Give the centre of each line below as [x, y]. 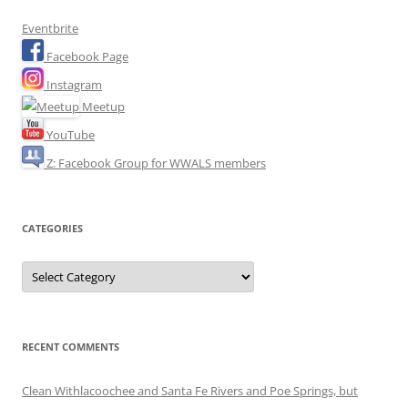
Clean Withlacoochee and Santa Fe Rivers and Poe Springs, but [190, 391]
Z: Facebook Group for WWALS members [155, 163]
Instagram [73, 85]
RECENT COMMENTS [71, 347]
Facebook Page [86, 57]
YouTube [69, 135]
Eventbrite [50, 29]
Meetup [102, 107]
